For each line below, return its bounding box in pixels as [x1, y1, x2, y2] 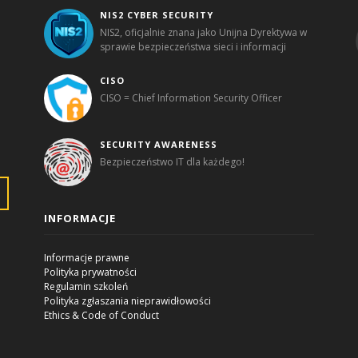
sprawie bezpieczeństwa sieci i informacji [100, 39, 287, 54]
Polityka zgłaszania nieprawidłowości [44, 293, 212, 308]
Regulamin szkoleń [44, 279, 129, 293]
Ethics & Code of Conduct [44, 308, 160, 322]
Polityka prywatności [44, 265, 137, 279]
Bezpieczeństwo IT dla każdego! [100, 154, 245, 169]
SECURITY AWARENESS [100, 137, 218, 150]
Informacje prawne [44, 250, 130, 265]
